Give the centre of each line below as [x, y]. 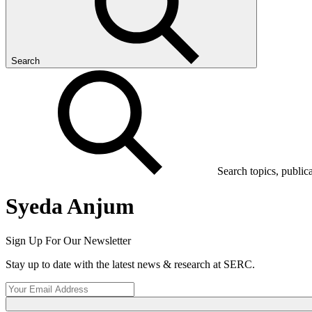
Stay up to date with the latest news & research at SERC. [130, 264]
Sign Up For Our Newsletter [68, 240]
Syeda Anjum [70, 206]
